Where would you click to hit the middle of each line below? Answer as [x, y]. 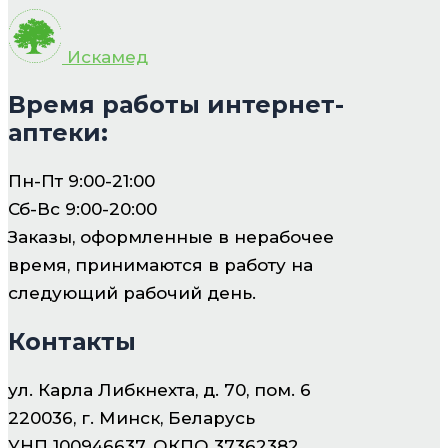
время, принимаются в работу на [160, 264]
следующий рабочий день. [132, 292]
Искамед [107, 56]
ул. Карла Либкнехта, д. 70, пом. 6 [159, 389]
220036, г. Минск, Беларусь [131, 417]
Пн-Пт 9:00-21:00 [81, 180]
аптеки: [58, 132]
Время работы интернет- [176, 104]
